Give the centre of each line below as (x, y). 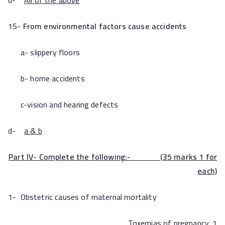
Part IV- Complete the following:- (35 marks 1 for (113, 157)
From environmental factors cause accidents (105, 26)
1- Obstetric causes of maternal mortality (82, 197)
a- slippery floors (44, 52)
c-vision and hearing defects (63, 104)
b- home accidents (46, 78)
